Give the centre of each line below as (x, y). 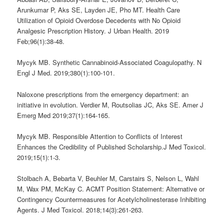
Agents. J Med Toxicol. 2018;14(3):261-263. (80, 209)
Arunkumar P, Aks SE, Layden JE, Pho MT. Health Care (99, 10)
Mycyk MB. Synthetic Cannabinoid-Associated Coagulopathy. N (109, 62)
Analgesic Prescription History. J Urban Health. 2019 (93, 31)
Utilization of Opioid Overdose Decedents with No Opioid (99, 20)
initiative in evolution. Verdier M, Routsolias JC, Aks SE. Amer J (110, 104)
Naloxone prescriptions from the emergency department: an (103, 94)
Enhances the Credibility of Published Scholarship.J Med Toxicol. (112, 146)
